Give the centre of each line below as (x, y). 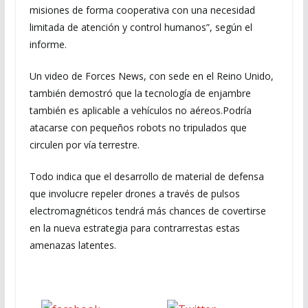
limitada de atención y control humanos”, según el (141, 27)
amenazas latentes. (73, 245)
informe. (48, 44)
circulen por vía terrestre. (84, 145)
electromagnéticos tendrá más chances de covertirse (147, 211)
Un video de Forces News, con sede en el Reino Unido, (151, 76)
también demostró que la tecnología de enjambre (140, 93)
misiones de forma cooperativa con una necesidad (142, 10)
